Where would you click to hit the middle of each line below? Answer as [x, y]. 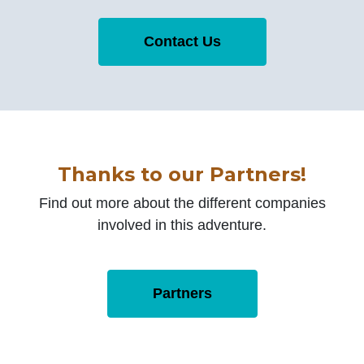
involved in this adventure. [182, 225]
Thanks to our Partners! [182, 174]
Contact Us [182, 41]
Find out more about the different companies [182, 203]
